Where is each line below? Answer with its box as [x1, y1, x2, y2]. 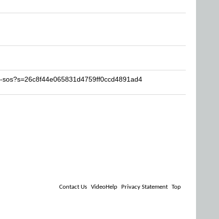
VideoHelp [91, 184, 117, 190]
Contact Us [59, 184, 87, 190]
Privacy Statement [121, 184, 168, 190]
